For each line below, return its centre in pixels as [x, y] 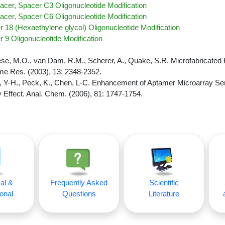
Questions [79, 194]
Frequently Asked [79, 183]
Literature [164, 194]
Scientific [164, 183]
